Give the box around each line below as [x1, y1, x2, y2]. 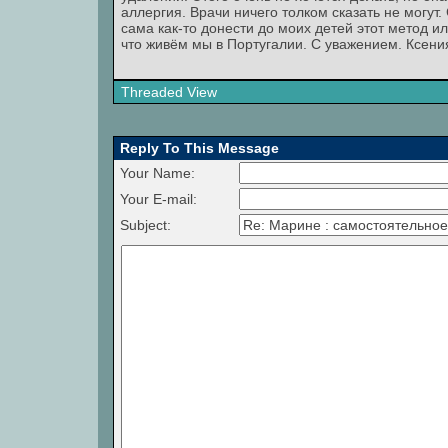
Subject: [116, 217, 171, 233]
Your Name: [116, 165, 195, 181]
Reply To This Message [116, 140, 279, 156]
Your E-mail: [116, 191, 197, 207]
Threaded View [121, 84, 217, 100]
